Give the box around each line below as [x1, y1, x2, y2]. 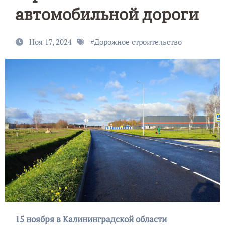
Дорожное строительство [94, 36, 182, 47]
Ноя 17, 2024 [29, 36, 74, 47]
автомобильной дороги [15, 3, 199, 25]
